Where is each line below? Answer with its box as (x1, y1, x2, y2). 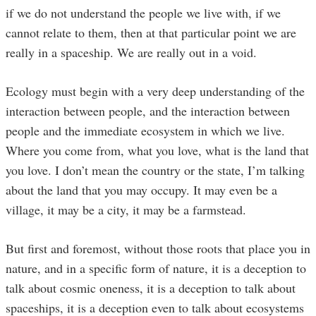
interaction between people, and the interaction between (6, 102, 290, 119)
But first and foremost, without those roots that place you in (6, 239, 310, 257)
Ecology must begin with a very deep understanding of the (6, 82, 305, 99)
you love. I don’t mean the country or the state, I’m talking (6, 161, 305, 178)
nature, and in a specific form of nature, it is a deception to (6, 259, 306, 276)
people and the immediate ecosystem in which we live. (6, 121, 285, 139)
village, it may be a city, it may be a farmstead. (6, 200, 250, 218)
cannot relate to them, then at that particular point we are (6, 23, 296, 41)
